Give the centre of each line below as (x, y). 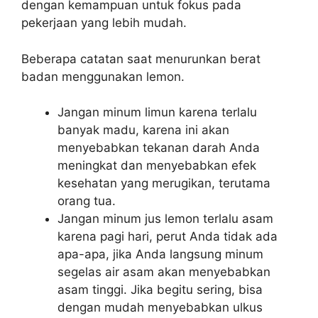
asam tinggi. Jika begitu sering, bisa (160, 290)
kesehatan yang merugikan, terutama (164, 183)
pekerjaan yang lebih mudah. (104, 23)
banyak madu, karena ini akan (143, 130)
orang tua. (87, 201)
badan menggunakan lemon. (103, 76)
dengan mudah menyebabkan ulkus (160, 308)
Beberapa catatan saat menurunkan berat (141, 59)
